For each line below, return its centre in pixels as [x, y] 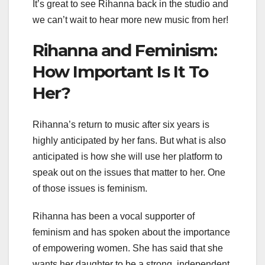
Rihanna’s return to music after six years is [121, 124]
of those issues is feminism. [90, 188]
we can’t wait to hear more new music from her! [130, 20]
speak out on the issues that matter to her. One [129, 172]
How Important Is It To [120, 71]
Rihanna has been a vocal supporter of [114, 216]
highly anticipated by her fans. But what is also [129, 140]
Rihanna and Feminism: [125, 50]
